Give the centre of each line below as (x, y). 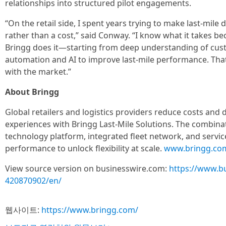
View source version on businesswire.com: (87, 168)
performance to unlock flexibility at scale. (84, 148)
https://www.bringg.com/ (90, 210)
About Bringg (32, 92)
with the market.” (38, 72)
